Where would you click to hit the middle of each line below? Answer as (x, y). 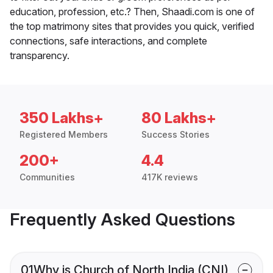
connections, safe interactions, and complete (108, 41)
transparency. (40, 56)
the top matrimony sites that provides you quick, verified (132, 27)
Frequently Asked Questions (122, 220)
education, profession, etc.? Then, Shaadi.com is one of (132, 12)
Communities (47, 177)
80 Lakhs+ (179, 118)
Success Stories (175, 135)
